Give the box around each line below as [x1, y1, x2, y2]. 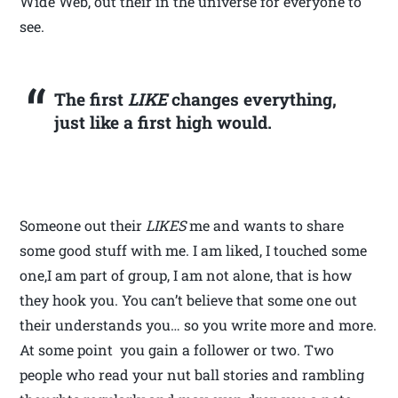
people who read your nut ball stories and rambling [20, 364, 365, 384]
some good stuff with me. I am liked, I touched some [20, 240, 368, 259]
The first [53, 87, 128, 110]
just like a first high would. [53, 110, 272, 133]
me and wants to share [186, 215, 345, 235]
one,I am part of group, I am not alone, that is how [20, 265, 353, 284]
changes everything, [166, 87, 337, 110]
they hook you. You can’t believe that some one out [20, 290, 358, 309]
